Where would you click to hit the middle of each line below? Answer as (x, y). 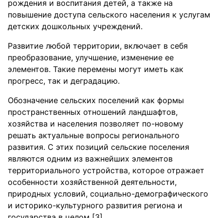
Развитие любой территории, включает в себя (98, 46)
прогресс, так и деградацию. (64, 81)
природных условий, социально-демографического (108, 194)
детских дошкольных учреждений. (75, 26)
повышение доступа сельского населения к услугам (109, 15)
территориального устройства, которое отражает (106, 170)
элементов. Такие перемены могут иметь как (96, 69)
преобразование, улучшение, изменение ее (91, 57)
